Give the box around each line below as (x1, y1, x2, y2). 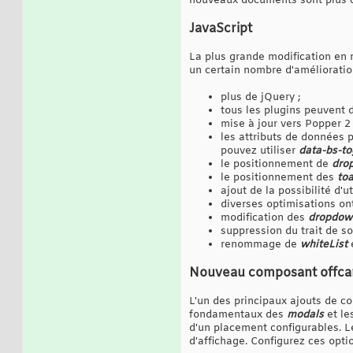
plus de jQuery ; (221, 90, 300, 104)
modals (287, 307, 324, 321)
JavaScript (189, 20, 252, 37)
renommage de (221, 237, 300, 251)
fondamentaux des (189, 307, 287, 321)
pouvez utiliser (221, 143, 299, 158)
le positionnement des (221, 170, 337, 184)
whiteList (300, 237, 347, 251)
